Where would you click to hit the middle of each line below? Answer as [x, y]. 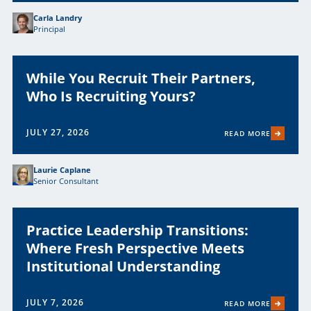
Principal [49, 29]
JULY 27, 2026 [58, 132]
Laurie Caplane [62, 170]
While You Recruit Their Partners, [141, 78]
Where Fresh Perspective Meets [135, 248]
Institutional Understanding [123, 266]
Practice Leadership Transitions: [137, 230]
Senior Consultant [66, 181]
